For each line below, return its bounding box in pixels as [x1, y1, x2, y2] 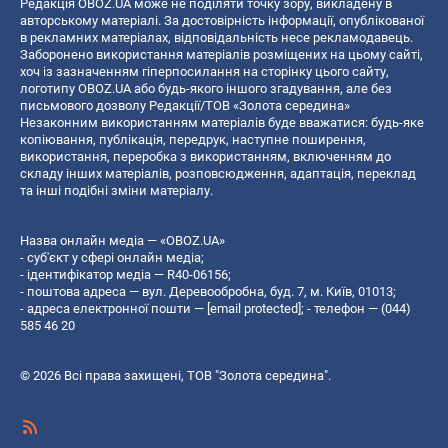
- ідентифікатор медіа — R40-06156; [20, 266, 231, 282]
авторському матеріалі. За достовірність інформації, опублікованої [20, 12, 424, 28]
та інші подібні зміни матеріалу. [20, 182, 213, 198]
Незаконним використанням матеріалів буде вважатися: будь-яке [20, 114, 424, 130]
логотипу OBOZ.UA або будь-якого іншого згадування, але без [20, 80, 392, 96]
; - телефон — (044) [301, 300, 411, 316]
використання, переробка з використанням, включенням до [20, 148, 391, 164]
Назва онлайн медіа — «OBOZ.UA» [20, 232, 225, 248]
